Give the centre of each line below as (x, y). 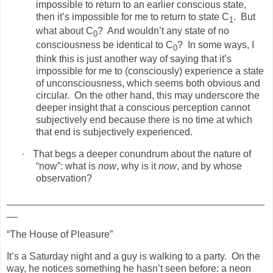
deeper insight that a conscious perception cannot (143, 108)
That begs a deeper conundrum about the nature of (142, 154)
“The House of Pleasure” (60, 234)
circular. (53, 96)
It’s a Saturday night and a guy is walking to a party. (117, 256)
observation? (64, 179)
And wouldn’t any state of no (168, 31)
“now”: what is (67, 166)
